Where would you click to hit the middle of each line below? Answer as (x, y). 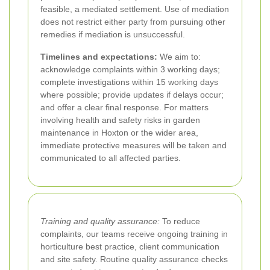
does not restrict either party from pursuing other (133, 21)
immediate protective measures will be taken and (133, 145)
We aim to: (179, 56)
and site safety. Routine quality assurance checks (134, 259)
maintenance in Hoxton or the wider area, (119, 132)
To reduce (180, 221)
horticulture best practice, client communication (130, 246)
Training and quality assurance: (100, 221)
